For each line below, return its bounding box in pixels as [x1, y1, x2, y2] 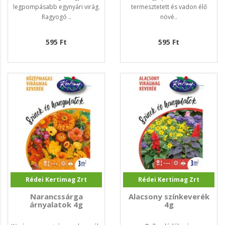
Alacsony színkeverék [128, 191, 209, 202]
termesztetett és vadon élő [131, 3, 207, 12]
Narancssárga [30, 191, 83, 202]
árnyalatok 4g [30, 199, 83, 210]
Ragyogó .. [41, 13, 71, 22]
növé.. [160, 13, 177, 22]
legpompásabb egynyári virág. [13, 3, 100, 12]
